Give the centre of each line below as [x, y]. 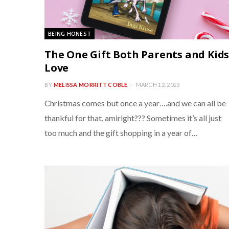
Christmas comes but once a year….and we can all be [135, 103]
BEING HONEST [70, 33]
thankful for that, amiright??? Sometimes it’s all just [133, 118]
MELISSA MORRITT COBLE [90, 85]
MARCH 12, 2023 [158, 85]
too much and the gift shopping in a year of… [121, 133]
